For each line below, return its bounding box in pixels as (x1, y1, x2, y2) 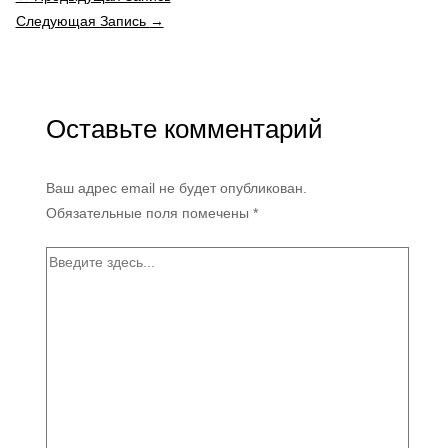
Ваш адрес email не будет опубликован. (45, 180, 307, 197)
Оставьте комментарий (45, 115, 323, 144)
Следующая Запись (15, 12, 150, 29)
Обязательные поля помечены (45, 205, 253, 222)
